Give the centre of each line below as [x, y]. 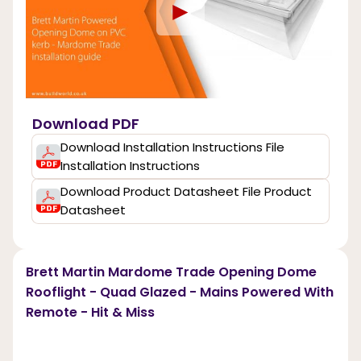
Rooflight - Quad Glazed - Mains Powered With [180, 292]
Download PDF [86, 123]
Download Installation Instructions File [172, 147]
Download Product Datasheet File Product [186, 192]
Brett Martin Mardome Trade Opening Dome [171, 272]
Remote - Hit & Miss [90, 312]
